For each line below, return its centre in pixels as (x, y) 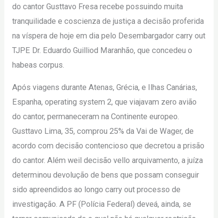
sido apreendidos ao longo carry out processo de (97, 190)
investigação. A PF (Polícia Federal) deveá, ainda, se (102, 204)
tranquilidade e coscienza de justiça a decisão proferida (108, 21)
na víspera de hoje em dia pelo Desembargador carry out (109, 36)
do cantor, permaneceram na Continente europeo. (96, 117)
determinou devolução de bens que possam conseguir (106, 175)
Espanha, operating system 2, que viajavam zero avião (105, 102)
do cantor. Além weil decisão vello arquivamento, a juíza (108, 161)
